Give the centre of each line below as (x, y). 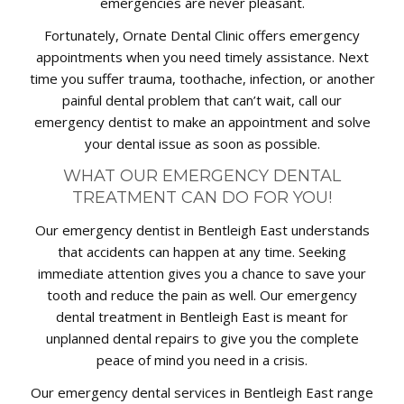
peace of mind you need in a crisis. (202, 360)
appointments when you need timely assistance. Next (202, 57)
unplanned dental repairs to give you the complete (202, 339)
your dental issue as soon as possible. (202, 144)
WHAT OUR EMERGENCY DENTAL (202, 176)
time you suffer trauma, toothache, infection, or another (202, 79)
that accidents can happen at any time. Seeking (202, 252)
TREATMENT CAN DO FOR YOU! (202, 198)
